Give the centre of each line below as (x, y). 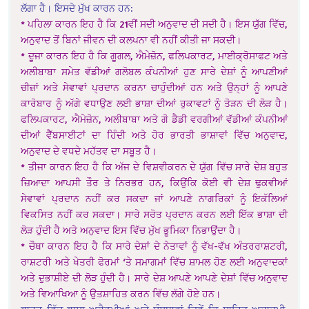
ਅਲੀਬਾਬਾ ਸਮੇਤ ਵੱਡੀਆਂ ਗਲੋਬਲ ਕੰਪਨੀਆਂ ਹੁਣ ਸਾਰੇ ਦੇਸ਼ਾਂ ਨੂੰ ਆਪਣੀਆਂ (154, 72)
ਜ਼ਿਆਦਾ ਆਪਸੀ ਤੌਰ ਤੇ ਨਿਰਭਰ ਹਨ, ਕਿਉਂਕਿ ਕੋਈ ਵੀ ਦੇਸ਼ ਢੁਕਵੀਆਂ (154, 183)
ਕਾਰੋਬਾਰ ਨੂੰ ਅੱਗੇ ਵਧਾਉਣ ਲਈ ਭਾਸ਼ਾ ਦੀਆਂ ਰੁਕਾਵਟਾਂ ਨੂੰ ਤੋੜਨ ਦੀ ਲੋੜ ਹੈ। (154, 103)
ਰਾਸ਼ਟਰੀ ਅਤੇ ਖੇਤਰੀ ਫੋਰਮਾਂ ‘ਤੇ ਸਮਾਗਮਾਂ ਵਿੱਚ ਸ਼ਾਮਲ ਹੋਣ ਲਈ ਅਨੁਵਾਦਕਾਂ (154, 262)
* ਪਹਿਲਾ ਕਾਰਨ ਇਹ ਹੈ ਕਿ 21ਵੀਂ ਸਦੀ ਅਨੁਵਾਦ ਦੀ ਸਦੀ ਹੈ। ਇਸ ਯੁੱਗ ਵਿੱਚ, (154, 24)
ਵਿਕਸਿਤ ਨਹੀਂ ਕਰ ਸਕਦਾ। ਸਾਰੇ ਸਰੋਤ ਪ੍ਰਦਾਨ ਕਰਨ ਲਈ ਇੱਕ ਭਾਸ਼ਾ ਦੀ (154, 215)
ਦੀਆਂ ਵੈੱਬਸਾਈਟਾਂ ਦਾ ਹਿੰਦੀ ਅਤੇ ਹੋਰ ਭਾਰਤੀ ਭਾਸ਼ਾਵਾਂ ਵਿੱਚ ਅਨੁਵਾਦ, (154, 135)
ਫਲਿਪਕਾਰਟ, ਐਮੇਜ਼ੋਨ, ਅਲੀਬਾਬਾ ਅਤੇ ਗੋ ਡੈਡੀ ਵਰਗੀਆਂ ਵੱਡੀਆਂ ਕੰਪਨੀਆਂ (154, 119)
